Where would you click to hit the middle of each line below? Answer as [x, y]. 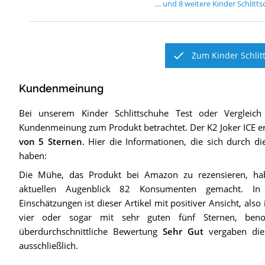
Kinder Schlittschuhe [125, 113]
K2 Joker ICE [231, 127]
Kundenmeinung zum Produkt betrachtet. [103, 127]
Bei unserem [50, 113]
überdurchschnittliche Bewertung [91, 232]
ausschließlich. [48, 246]
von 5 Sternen [50, 142]
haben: [33, 156]
